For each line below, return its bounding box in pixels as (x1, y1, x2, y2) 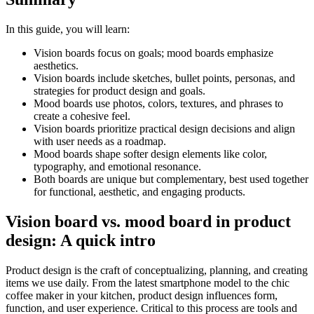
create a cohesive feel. (34, 109, 130, 122)
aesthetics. (34, 59, 78, 71)
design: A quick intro (6, 231, 156, 250)
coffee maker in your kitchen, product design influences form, (6, 289, 278, 301)
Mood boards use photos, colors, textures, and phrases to (34, 97, 283, 109)
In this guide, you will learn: (6, 22, 130, 35)
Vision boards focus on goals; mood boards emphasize (34, 46, 273, 59)
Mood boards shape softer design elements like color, (34, 147, 267, 160)
